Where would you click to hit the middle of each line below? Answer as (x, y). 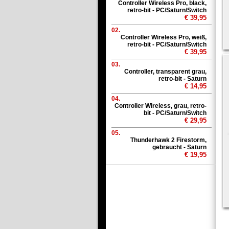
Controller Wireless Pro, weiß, (164, 37)
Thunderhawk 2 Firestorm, (168, 140)
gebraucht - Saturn (179, 147)
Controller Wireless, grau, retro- (161, 106)
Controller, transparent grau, (165, 72)
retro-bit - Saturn (182, 79)
